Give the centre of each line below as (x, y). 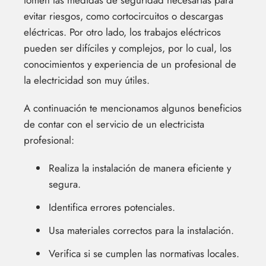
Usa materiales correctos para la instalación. (141, 231)
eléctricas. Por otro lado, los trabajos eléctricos (122, 32)
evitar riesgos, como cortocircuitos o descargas (123, 16)
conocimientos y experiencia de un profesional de (130, 64)
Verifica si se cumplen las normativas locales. (144, 254)
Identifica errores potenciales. (112, 208)
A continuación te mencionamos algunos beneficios (133, 108)
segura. (65, 184)
